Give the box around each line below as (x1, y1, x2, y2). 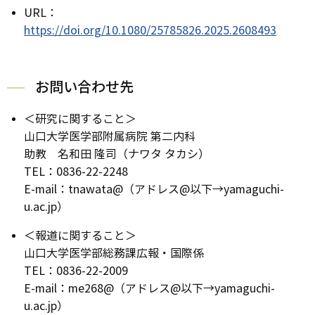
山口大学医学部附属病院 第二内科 (24, 129, 195, 143)
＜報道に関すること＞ (24, 229, 136, 243)
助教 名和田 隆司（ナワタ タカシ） (24, 147, 210, 161)
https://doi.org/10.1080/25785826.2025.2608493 (24, 23, 276, 37)
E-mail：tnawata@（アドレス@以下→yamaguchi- (24, 182, 284, 196)
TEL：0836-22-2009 (24, 264, 128, 278)
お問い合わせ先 (35, 78, 134, 96)
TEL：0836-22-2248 (24, 165, 128, 179)
